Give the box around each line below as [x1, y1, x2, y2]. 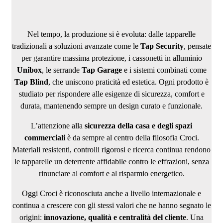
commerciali [24, 133, 65, 142]
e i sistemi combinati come [121, 66, 207, 74]
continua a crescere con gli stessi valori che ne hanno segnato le [12, 201, 211, 210]
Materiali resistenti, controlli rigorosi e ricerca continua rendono [12, 145, 211, 154]
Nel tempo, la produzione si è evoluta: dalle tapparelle [27, 30, 196, 38]
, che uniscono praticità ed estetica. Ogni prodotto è [48, 78, 209, 86]
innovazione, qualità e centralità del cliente [44, 213, 186, 222]
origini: [19, 213, 44, 222]
